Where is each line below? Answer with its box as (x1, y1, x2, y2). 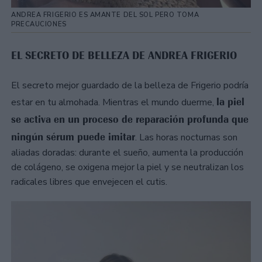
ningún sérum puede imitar (11, 130, 135, 143)
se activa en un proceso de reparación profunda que (11, 112, 249, 126)
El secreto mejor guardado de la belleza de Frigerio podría (11, 78, 249, 92)
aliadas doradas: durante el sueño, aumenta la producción (11, 146, 243, 159)
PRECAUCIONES (11, 19, 67, 29)
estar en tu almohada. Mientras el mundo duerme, (11, 95, 216, 109)
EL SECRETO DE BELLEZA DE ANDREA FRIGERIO (11, 49, 237, 62)
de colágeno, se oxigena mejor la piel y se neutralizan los (11, 160, 244, 174)
